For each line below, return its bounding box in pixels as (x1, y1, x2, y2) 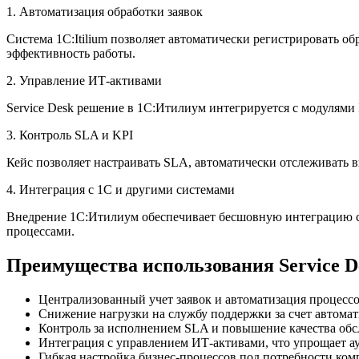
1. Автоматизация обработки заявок (6, 5, 203, 19)
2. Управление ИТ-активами (6, 74, 162, 88)
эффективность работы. (6, 46, 135, 61)
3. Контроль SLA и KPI (6, 128, 133, 143)
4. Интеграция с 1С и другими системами (6, 183, 235, 197)
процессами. (6, 224, 75, 239)
